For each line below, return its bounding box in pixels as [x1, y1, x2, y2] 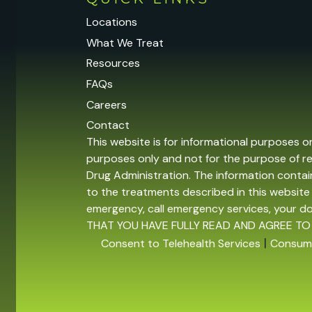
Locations [86, 15, 138, 30]
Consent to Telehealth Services [101, 236, 260, 251]
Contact [86, 118, 130, 133]
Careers [86, 97, 127, 112]
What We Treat [86, 35, 164, 50]
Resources [86, 56, 141, 71]
